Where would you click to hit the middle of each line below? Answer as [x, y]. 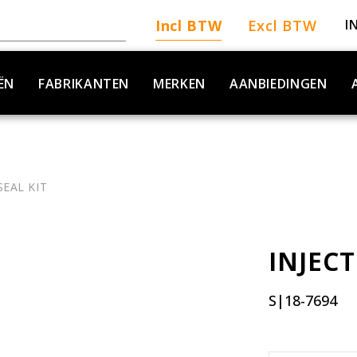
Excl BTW [282, 25]
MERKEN [179, 84]
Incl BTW [188, 25]
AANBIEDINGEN [278, 84]
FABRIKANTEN [84, 84]
